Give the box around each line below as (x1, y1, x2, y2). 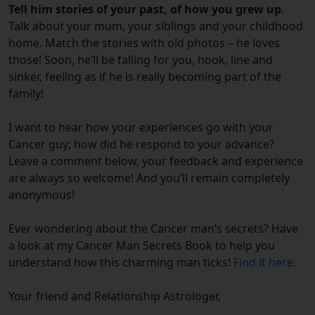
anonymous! (8, 187, 77, 203)
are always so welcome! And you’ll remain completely (8, 170, 290, 186)
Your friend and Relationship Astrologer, (8, 288, 221, 304)
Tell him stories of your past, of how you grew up (8, 1, 281, 18)
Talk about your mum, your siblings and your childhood (8, 18, 303, 34)
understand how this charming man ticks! (8, 255, 233, 271)
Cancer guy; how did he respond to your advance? (8, 136, 274, 153)
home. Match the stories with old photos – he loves (8, 35, 280, 51)
